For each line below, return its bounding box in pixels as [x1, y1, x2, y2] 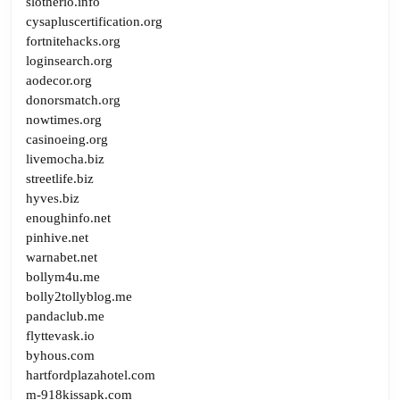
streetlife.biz [26, 171, 94, 186]
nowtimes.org [26, 112, 102, 127]
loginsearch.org [26, 53, 112, 68]
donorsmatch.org [26, 92, 121, 107]
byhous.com [26, 347, 95, 362]
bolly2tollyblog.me [26, 288, 132, 304]
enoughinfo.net [26, 210, 111, 225]
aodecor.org [26, 72, 92, 87]
